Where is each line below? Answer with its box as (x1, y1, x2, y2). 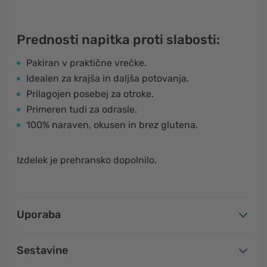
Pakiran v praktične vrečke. (26, 57, 147, 69)
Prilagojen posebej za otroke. (26, 88, 154, 100)
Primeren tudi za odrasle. (26, 104, 137, 115)
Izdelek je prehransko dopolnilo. (17, 154, 157, 166)
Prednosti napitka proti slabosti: (17, 32, 220, 47)
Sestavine (17, 244, 68, 257)
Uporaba (17, 208, 61, 221)
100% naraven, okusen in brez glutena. (26, 119, 198, 131)
